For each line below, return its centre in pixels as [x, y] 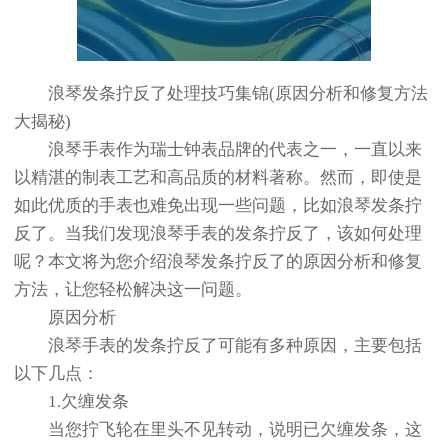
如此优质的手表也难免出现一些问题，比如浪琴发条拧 [218, 206]
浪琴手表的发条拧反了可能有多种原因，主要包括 [218, 346]
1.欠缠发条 [71, 402]
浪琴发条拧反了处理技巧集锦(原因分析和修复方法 [221, 94]
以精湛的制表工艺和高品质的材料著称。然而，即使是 [218, 178]
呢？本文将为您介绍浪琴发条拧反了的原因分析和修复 [218, 262]
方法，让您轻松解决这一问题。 [133, 290]
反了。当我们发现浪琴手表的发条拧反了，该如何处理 [218, 234]
